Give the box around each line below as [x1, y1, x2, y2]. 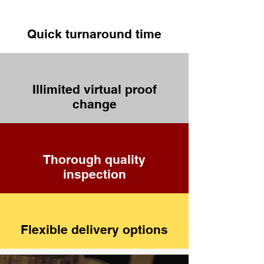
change [72, 97, 117, 111]
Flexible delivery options [21, 222, 168, 237]
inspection [62, 167, 126, 181]
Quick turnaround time [27, 27, 161, 41]
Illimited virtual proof [32, 82, 157, 97]
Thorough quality [43, 152, 146, 167]
